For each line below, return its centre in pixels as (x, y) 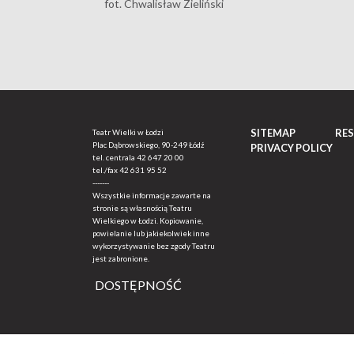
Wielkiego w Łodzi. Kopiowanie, (148, 220)
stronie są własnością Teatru (142, 208)
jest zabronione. (121, 258)
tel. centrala (115, 157)
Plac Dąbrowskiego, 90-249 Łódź (149, 145)
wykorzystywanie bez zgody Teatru (154, 246)
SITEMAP (273, 133)
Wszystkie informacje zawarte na (152, 195)
